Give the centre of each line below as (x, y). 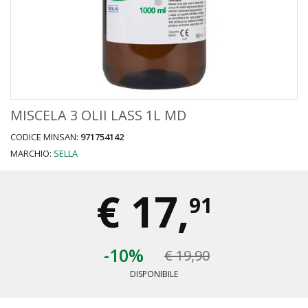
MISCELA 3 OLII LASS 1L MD (98, 115)
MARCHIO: (32, 153)
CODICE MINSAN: (45, 137)
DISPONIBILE (154, 274)
